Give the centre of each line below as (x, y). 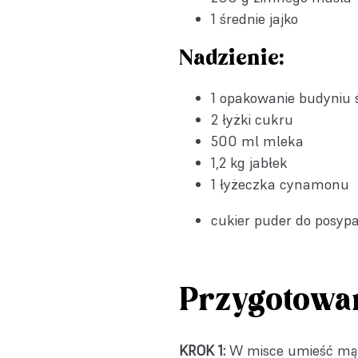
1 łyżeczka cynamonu (280, 184)
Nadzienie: (231, 58)
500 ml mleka (257, 141)
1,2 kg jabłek (249, 163)
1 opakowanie (255, 98)
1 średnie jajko (255, 19)
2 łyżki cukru (252, 119)
